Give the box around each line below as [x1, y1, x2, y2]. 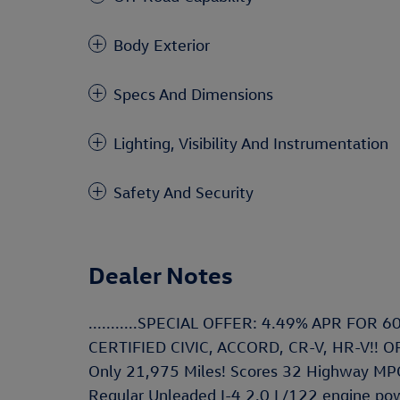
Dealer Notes [88, 259, 233, 289]
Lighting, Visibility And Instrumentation [113, 134, 388, 153]
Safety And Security [113, 183, 254, 202]
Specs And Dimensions [113, 85, 273, 104]
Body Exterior [113, 36, 210, 54]
